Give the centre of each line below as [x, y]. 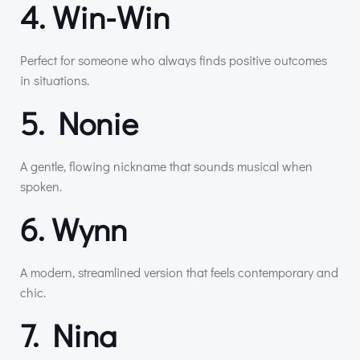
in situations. [55, 80]
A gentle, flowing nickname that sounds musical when [166, 166]
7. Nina [68, 334]
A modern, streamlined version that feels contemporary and [179, 272]
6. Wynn [74, 228]
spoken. [41, 186]
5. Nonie [79, 122]
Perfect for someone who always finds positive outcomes [174, 59]
